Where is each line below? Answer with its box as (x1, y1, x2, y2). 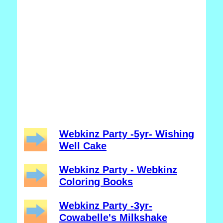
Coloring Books (59, 176, 133, 187)
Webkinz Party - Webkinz (59, 164, 177, 175)
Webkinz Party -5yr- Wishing (59, 128, 194, 139)
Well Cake (59, 140, 107, 151)
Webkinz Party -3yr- (59, 200, 152, 211)
